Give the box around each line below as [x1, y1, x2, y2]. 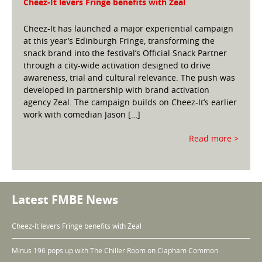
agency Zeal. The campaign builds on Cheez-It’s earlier [23, 96, 237, 108]
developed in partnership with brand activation [23, 84, 209, 96]
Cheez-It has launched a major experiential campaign [23, 23, 233, 35]
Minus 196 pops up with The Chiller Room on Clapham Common [12, 246, 218, 256]
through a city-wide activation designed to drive [23, 60, 211, 71]
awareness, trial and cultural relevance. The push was [23, 72, 235, 84]
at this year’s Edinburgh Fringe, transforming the [23, 35, 215, 47]
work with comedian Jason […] [23, 109, 140, 120]
